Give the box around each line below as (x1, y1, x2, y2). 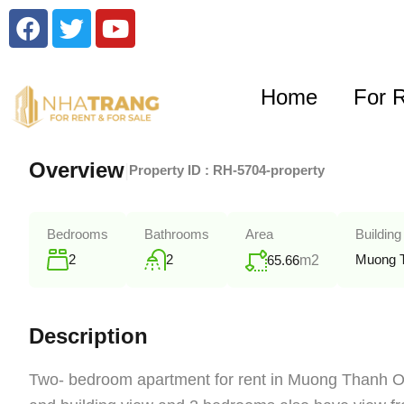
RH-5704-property (213, 162, 325, 179)
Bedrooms (47, 226, 108, 243)
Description (29, 324, 148, 349)
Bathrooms (144, 226, 209, 243)
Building (355, 226, 401, 243)
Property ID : (129, 162, 213, 179)
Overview (29, 158, 124, 183)
